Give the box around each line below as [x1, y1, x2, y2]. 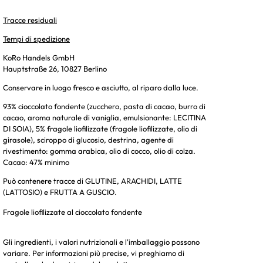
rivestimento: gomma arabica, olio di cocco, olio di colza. [3, 146, 195, 156]
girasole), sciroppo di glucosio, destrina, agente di [3, 134, 174, 144]
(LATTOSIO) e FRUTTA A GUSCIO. [3, 187, 117, 197]
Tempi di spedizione [3, 33, 70, 43]
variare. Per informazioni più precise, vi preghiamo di [3, 248, 184, 258]
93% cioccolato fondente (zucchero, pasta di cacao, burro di [3, 101, 205, 111]
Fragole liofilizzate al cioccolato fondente [3, 207, 142, 217]
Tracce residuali [3, 15, 57, 25]
